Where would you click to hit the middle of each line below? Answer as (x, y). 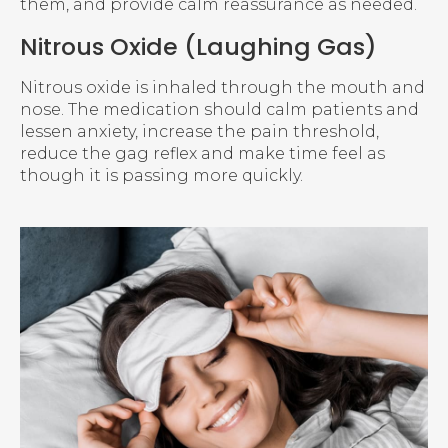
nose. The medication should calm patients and (219, 109)
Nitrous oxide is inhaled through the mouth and (222, 87)
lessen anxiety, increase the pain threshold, (199, 131)
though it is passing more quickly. (161, 175)
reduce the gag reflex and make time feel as (202, 153)
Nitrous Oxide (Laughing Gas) (198, 46)
